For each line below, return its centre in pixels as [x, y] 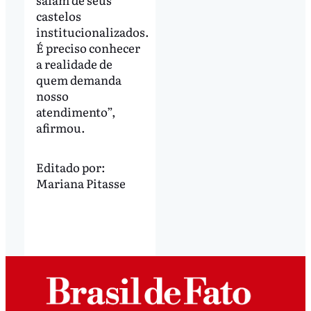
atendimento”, [76, 111]
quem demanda [78, 79]
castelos [58, 15]
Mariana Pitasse [81, 183]
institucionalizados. [92, 31]
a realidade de [74, 63]
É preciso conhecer [88, 47]
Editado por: [70, 167]
